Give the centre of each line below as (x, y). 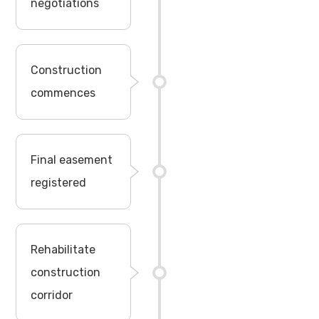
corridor (52, 295)
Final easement (72, 159)
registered (59, 182)
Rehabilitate (63, 249)
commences (63, 93)
